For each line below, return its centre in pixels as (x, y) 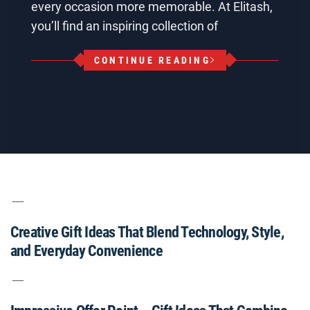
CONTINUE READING (152, 60)
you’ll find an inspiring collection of (125, 26)
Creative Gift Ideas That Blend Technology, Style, (147, 232)
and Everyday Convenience (86, 251)
